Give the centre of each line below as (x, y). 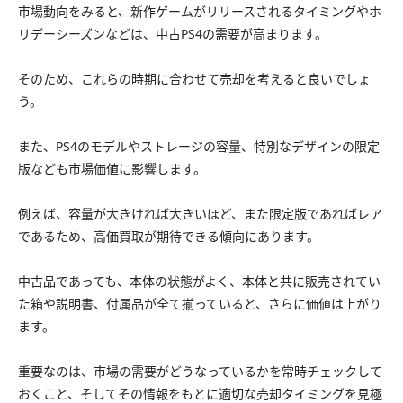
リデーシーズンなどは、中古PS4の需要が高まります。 (173, 34)
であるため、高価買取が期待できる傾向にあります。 (169, 237)
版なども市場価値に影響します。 (112, 169)
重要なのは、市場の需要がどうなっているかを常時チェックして (200, 372)
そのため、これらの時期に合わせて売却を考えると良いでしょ (194, 79)
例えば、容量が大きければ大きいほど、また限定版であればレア (200, 214)
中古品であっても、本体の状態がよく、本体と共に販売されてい (199, 282)
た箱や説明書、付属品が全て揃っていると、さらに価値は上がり (200, 304)
